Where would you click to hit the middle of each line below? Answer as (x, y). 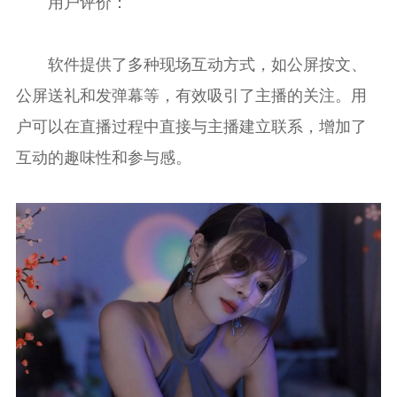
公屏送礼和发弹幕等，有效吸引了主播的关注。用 (191, 94)
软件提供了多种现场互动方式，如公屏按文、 (191, 63)
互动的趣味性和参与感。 (103, 156)
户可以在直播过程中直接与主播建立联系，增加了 (191, 125)
